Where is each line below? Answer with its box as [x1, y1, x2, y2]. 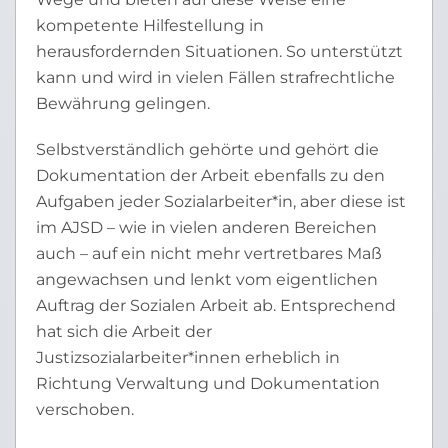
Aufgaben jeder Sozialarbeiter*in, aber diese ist [36, 192, 406, 211]
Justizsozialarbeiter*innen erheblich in [36, 348, 340, 367]
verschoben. [36, 400, 134, 419]
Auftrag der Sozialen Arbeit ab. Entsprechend [36, 296, 396, 315]
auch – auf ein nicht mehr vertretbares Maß [36, 244, 382, 263]
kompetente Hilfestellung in [36, 16, 264, 35]
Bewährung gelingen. [36, 94, 210, 113]
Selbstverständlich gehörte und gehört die [36, 140, 379, 159]
